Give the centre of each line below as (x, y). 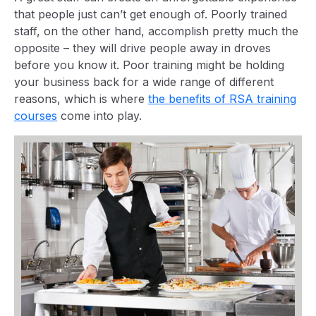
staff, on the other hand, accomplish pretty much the (156, 31)
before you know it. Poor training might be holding (149, 65)
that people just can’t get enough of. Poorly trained (151, 14)
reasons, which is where (81, 98)
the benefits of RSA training (222, 98)
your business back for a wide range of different (144, 81)
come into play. (99, 115)
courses (36, 115)
